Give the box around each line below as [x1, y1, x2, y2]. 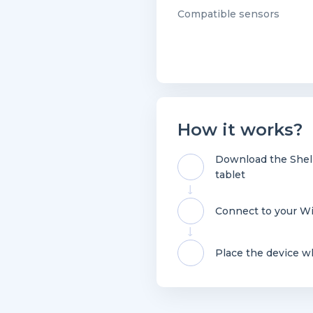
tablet [215, 168, 245, 181]
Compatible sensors [177, 8, 279, 20]
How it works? [177, 119, 303, 140]
